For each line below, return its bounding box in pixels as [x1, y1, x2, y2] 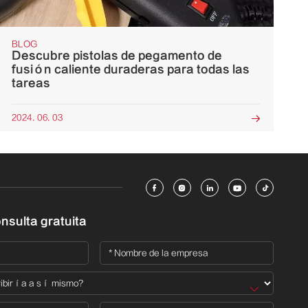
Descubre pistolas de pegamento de [11, 49, 222, 62]
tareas [11, 76, 50, 89]
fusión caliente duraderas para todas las [11, 63, 250, 76]
